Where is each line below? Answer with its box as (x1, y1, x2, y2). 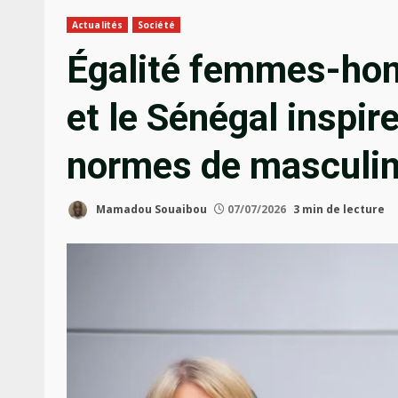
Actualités (72, 18, 123, 31)
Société (138, 18, 175, 31)
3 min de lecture (293, 201, 385, 217)
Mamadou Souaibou (93, 201, 207, 217)
